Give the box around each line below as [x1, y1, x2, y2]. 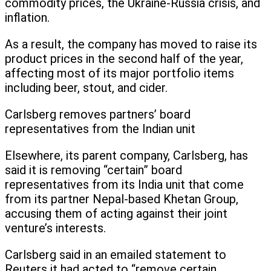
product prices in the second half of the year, [5, 51, 243, 67]
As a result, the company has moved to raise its [5, 37, 257, 52]
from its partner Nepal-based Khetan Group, [5, 192, 238, 207]
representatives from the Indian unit [5, 122, 195, 137]
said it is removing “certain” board [5, 163, 182, 178]
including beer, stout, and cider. [5, 80, 168, 96]
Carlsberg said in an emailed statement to [5, 247, 226, 263]
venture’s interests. [5, 221, 106, 236]
